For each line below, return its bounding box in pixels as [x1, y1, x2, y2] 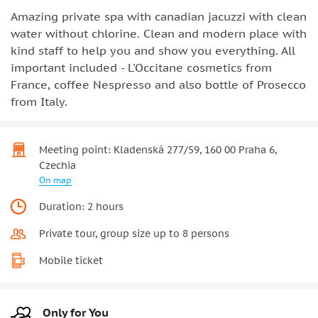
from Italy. [11, 94, 67, 109]
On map [39, 175, 72, 186]
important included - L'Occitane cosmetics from [11, 60, 272, 75]
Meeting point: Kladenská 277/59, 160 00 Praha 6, [39, 143, 277, 157]
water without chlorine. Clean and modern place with [11, 26, 307, 41]
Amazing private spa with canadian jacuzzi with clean [11, 9, 307, 24]
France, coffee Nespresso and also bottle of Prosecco [11, 77, 306, 92]
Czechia [39, 159, 76, 172]
